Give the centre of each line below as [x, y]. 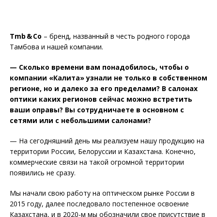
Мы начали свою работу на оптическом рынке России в [102, 193]
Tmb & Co [27, 36]
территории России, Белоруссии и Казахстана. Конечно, [103, 152]
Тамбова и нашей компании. [56, 47]
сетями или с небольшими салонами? [80, 121]
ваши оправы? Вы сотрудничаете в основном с [97, 110]
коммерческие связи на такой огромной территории [97, 162]
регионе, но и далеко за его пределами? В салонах [104, 89]
